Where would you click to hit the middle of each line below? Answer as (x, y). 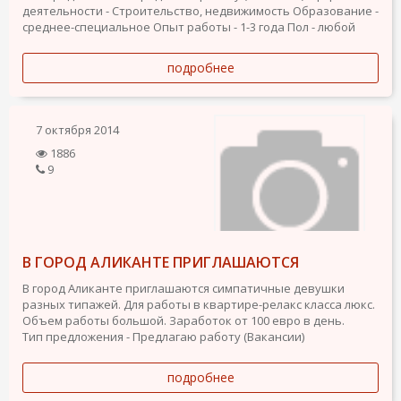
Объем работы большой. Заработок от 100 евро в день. (183, 320)
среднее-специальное (86, 27)
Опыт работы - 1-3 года (219, 27)
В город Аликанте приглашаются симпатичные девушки (183, 288)
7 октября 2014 (77, 130)
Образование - (336, 11)
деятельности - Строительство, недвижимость (156, 11)
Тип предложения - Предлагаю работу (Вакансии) (163, 337)
